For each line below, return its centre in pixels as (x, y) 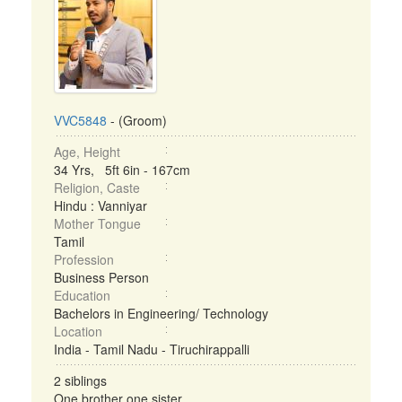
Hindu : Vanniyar (100, 205)
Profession (84, 259)
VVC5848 (80, 120)
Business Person (101, 277)
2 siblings (80, 380)
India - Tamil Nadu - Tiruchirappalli (152, 349)
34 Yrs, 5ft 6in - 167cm (122, 170)
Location (78, 331)
